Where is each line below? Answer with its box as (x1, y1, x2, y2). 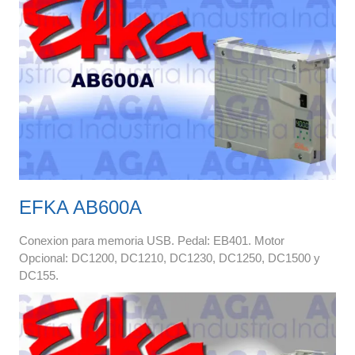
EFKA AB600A (18, 196, 142, 218)
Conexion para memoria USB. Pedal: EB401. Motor (18, 233, 284, 247)
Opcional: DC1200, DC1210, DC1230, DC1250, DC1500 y (18, 250, 320, 265)
